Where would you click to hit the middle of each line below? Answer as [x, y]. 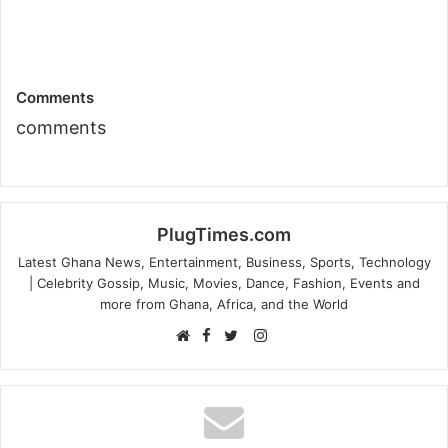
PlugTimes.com [224, 234]
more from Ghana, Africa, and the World [224, 303]
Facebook [256, 334]
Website [215, 356]
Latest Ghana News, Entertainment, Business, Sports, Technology [224, 261]
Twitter [260, 356]
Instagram [300, 334]
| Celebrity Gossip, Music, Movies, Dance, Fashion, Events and [224, 282]
